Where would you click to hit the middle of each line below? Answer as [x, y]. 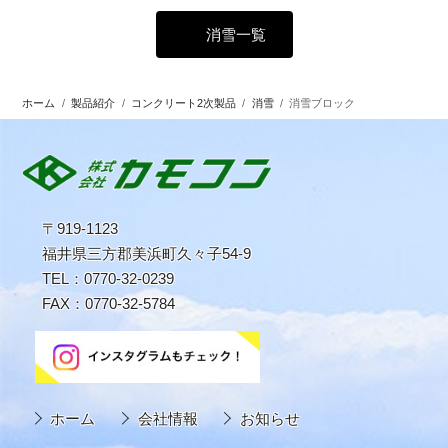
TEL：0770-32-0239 [108, 278]
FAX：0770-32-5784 [109, 303]
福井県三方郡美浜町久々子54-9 [147, 253]
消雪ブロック [322, 102]
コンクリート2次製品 [183, 102]
